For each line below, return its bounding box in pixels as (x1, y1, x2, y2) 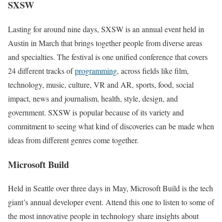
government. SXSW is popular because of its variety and (8, 107, 184, 117)
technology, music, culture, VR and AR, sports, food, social (8, 79, 194, 90)
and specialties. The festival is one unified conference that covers (8, 51, 208, 62)
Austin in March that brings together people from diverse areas (8, 37, 202, 48)
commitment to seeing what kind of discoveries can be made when (8, 120, 214, 131)
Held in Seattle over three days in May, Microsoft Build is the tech (8, 183, 213, 194)
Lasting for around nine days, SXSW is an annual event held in (8, 23, 204, 34)
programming (75, 65, 117, 76)
